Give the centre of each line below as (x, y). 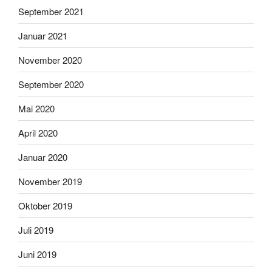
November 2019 (50, 181)
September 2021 (51, 11)
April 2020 (38, 132)
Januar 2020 (43, 157)
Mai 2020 (36, 108)
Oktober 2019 (45, 205)
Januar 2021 (43, 35)
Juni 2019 (37, 254)
